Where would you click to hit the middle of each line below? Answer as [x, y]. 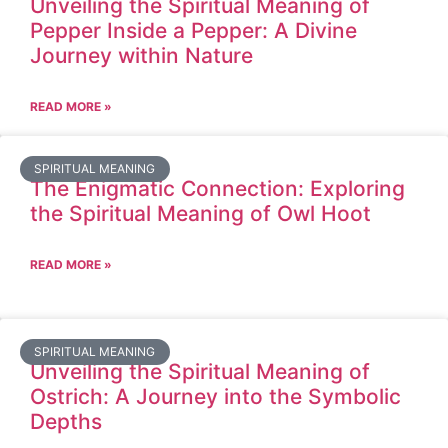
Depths [66, 421]
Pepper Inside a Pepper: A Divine [193, 30]
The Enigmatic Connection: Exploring [217, 188]
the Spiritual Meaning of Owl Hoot [200, 213]
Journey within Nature [141, 55]
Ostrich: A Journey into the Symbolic [215, 396]
